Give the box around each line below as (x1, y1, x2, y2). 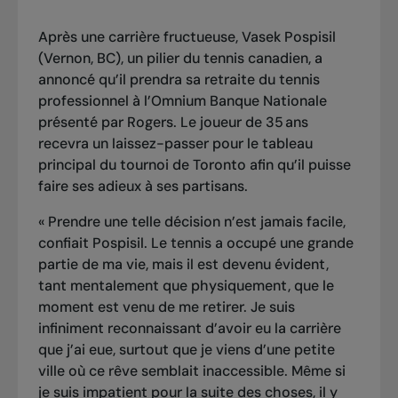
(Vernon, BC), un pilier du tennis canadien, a (37, 48, 322, 68)
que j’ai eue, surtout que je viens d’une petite (37, 339, 335, 359)
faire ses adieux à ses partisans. (37, 176, 255, 195)
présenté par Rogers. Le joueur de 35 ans (37, 112, 308, 131)
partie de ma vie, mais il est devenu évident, (37, 254, 329, 274)
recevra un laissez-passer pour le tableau (37, 133, 313, 153)
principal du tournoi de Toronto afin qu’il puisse (37, 155, 351, 174)
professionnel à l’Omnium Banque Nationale (37, 91, 327, 110)
